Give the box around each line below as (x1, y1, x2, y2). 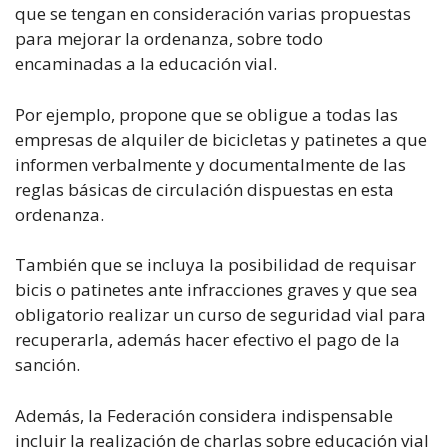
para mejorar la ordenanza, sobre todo (15, 27, 323, 50)
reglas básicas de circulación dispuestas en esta (15, 177, 394, 201)
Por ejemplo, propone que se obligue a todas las (15, 102, 398, 126)
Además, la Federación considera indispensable (15, 403, 393, 427)
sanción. (15, 353, 80, 376)
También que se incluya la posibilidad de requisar (15, 253, 416, 276)
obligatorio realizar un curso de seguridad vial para (15, 303, 426, 326)
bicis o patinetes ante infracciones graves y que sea (15, 278, 418, 301)
